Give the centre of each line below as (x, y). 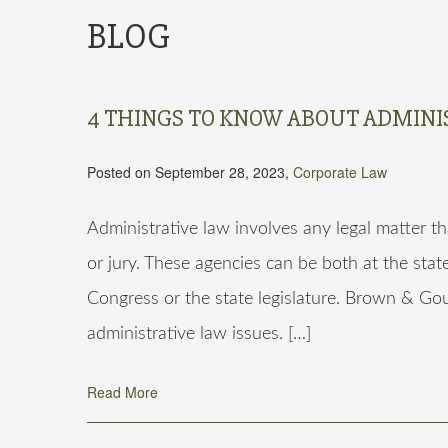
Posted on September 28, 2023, (190, 172)
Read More (122, 392)
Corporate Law (340, 172)
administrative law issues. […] (199, 334)
